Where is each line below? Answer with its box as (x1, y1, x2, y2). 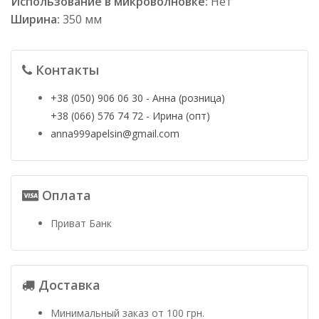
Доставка (35, 276, 100, 293)
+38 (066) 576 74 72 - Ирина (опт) (51, 108, 210, 122)
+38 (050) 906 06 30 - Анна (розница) (51, 90, 225, 105)
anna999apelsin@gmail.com (51, 126, 179, 140)
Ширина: (11, 11, 60, 27)
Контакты (32, 61, 99, 78)
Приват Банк (51, 216, 112, 230)
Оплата (38, 186, 91, 204)
